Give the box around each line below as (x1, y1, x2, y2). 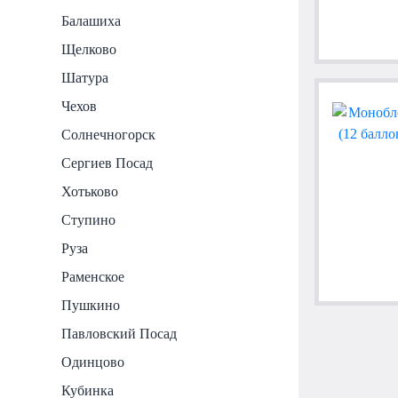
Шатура (61, 69, 109, 85)
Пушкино (61, 297, 121, 313)
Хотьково (61, 183, 119, 199)
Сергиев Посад (61, 155, 154, 171)
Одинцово (61, 354, 125, 370)
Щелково (61, 41, 117, 57)
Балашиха (61, 12, 122, 28)
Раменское (61, 268, 125, 284)
